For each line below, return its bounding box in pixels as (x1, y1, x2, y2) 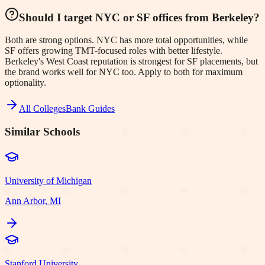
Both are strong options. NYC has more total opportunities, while (5, 35, 248, 46)
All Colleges (19, 104, 66, 114)
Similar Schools (5, 125, 80, 138)
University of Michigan (5, 175, 92, 186)
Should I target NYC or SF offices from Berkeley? (19, 11, 260, 24)
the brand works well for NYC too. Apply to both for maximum (5, 67, 243, 77)
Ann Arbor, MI (5, 195, 61, 206)
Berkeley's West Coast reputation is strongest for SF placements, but (5, 56, 258, 67)
